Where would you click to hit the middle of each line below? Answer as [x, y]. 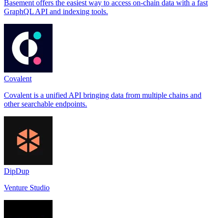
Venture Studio [27, 188]
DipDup [17, 171]
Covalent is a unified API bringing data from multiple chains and [103, 95]
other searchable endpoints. [45, 104]
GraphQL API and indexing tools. [56, 12]
